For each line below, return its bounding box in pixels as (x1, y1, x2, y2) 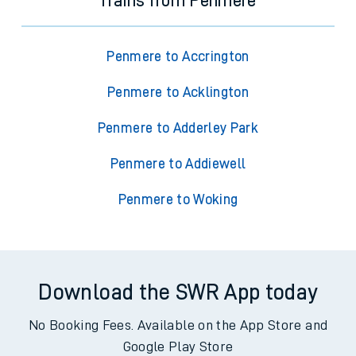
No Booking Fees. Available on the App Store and (28, 318, 328, 333)
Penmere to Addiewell (110, 157, 246, 172)
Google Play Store (122, 339, 234, 354)
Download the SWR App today (38, 281, 318, 304)
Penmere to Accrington (106, 49, 250, 64)
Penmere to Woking (118, 192, 238, 207)
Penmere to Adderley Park (97, 121, 259, 136)
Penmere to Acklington (106, 85, 250, 100)
